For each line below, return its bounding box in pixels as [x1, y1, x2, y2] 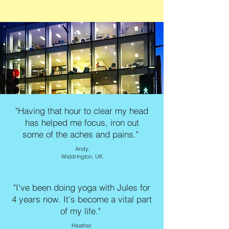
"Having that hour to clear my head [15, 105, 148, 117]
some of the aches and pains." [22, 129, 141, 140]
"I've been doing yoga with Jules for [13, 182, 150, 193]
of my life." [60, 205, 103, 217]
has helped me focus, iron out [25, 117, 139, 128]
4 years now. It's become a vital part [12, 194, 152, 205]
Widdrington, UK [61, 153, 103, 161]
